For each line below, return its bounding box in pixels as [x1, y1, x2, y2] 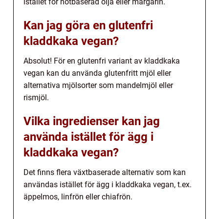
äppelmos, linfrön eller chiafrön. [23, 192, 132, 202]
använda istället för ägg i [23, 130, 153, 144]
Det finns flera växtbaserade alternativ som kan [23, 168, 186, 177]
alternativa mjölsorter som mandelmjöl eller [23, 81, 173, 90]
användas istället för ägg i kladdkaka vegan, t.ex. [23, 180, 192, 190]
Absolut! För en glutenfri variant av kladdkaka [23, 56, 180, 66]
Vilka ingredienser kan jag [23, 114, 160, 129]
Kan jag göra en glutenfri [23, 19, 153, 33]
